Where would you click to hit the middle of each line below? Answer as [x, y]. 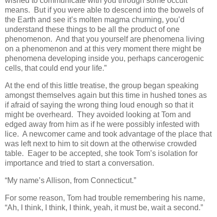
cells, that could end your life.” [56, 68]
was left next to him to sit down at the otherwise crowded [101, 144]
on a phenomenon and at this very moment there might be [103, 49]
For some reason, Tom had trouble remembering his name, [105, 198]
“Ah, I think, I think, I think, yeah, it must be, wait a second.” [104, 207]
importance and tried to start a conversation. [79, 163]
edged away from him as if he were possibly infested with [102, 124]
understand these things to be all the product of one [92, 30]
